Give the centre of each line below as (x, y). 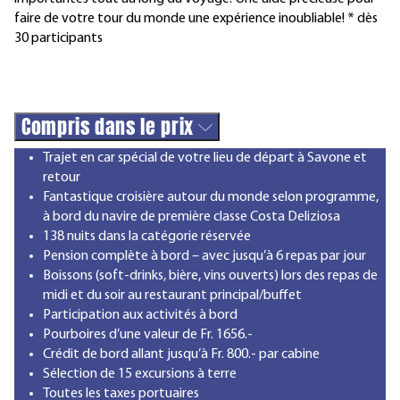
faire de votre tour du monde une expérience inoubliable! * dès (196, 19)
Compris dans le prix (110, 127)
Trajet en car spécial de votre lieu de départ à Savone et (205, 158)
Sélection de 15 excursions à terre (140, 375)
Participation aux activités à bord (140, 316)
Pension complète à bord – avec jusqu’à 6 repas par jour (204, 257)
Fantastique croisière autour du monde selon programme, (211, 198)
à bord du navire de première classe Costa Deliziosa (192, 217)
